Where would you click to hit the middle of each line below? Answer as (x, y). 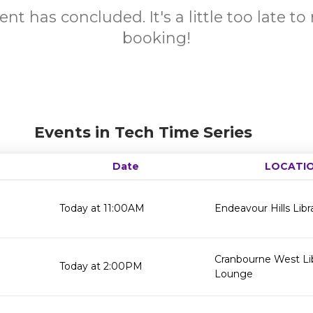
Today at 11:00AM (102, 208)
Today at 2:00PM (101, 266)
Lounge (234, 274)
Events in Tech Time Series (143, 132)
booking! (156, 38)
